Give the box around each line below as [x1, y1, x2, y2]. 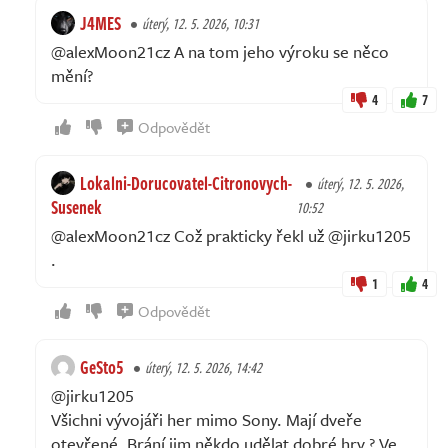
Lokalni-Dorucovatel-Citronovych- [80, 169, 292, 196]
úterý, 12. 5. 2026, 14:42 [145, 356, 262, 378]
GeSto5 [80, 353, 124, 380]
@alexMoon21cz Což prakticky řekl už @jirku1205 [51, 222, 411, 248]
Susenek [51, 193, 102, 220]
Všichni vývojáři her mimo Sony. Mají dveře [51, 406, 362, 432]
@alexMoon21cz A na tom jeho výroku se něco [51, 38, 389, 64]
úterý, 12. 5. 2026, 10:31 [142, 12, 259, 34]
